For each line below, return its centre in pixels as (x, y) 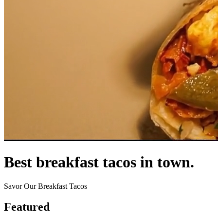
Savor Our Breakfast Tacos (45, 186)
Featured (27, 207)
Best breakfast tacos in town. (99, 162)
